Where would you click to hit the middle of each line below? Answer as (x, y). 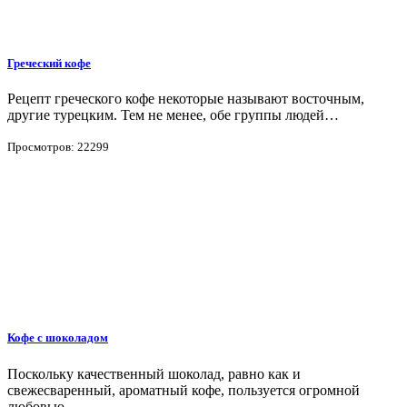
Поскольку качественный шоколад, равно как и (154, 373)
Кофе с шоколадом (58, 338)
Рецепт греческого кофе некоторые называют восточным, (186, 99)
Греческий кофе (49, 64)
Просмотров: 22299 (58, 147)
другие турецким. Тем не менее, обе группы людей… (173, 115)
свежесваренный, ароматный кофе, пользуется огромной (184, 390)
